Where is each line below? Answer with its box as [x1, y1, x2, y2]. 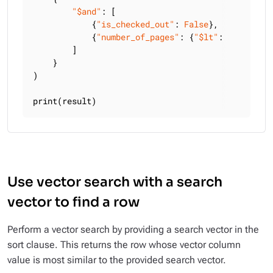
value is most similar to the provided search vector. [7, 254, 226, 266]
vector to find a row [7, 194, 140, 210]
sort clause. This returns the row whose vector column [7, 239, 241, 250]
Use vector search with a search [7, 174, 222, 190]
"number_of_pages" [96, 31, 179, 43]
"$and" [72, 5, 101, 17]
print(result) [33, 95, 96, 107]
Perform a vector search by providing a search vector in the [7, 224, 259, 235]
